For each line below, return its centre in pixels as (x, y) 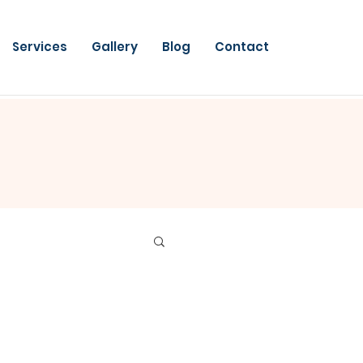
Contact (242, 47)
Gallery (115, 47)
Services (40, 47)
